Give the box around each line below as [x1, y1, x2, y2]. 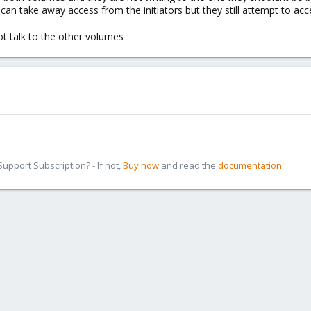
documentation [218, 159, 282, 171]
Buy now [123, 159, 159, 171]
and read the [159, 159, 218, 171]
